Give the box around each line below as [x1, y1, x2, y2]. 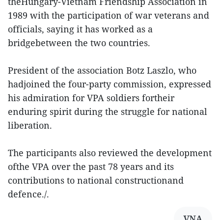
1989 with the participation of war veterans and [8, 9, 209, 22]
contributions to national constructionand [8, 174, 184, 187]
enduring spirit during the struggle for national [8, 106, 207, 118]
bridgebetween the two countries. [8, 37, 150, 49]
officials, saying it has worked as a [8, 23, 153, 35]
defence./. [8, 188, 49, 200]
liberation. [8, 119, 52, 132]
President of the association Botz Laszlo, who [8, 64, 196, 77]
